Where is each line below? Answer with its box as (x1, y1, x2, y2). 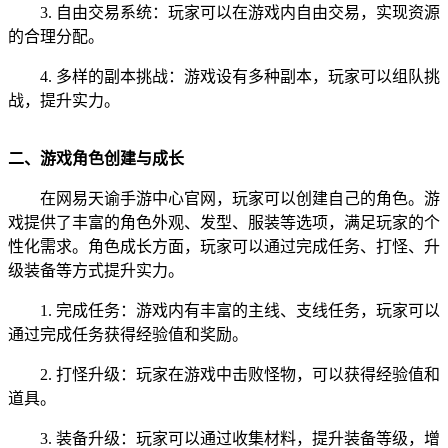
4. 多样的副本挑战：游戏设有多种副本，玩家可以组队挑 (40, 68, 440, 86)
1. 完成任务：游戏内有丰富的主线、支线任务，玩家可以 (40, 302, 440, 320)
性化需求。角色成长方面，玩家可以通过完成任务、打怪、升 (8, 238, 440, 256)
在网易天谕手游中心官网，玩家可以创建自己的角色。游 (40, 190, 440, 208)
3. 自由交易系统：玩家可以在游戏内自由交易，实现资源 (40, 4, 440, 22)
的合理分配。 (8, 28, 104, 46)
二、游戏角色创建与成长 (8, 150, 184, 168)
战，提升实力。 (8, 92, 120, 110)
